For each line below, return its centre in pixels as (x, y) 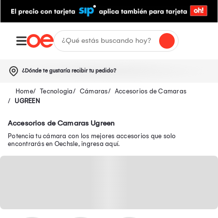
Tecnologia (56, 91)
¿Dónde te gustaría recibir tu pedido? (69, 71)
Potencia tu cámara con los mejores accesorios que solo (92, 136)
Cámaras (94, 91)
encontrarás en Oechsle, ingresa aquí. (64, 144)
